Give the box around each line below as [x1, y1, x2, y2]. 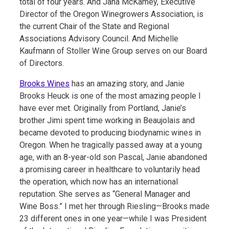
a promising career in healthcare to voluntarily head [19, 164, 200, 174]
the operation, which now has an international [19, 176, 178, 187]
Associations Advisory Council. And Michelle [19, 33, 178, 43]
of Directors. [19, 58, 64, 68]
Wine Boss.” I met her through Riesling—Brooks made [19, 201, 210, 211]
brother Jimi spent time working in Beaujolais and [19, 115, 195, 125]
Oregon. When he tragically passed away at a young [19, 140, 202, 150]
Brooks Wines [19, 78, 70, 88]
